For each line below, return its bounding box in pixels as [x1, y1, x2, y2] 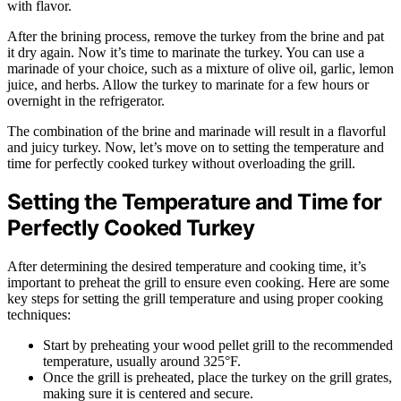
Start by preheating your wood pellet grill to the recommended [43, 337, 393, 354]
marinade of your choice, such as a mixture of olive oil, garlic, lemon [7, 60, 394, 76]
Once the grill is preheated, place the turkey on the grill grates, [43, 370, 392, 386]
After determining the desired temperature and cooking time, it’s [7, 259, 366, 275]
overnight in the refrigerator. [7, 92, 165, 108]
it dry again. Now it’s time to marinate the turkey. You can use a [7, 44, 364, 60]
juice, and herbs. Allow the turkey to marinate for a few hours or [7, 76, 369, 92]
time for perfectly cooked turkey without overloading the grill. [7, 155, 355, 171]
